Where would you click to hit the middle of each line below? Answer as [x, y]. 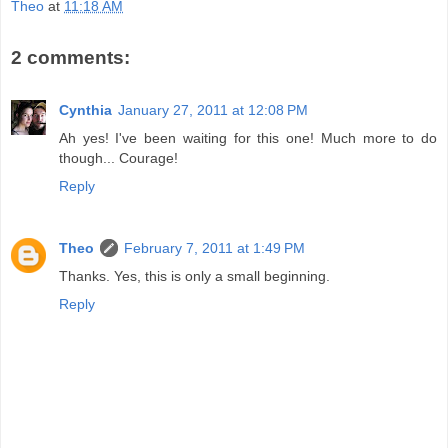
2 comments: [70, 58]
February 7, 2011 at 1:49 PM [214, 247]
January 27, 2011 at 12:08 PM [213, 109]
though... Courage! [118, 157]
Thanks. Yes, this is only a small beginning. [194, 275]
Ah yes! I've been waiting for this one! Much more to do [248, 137]
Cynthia [85, 109]
